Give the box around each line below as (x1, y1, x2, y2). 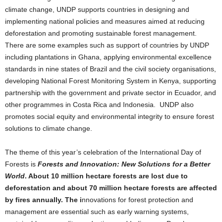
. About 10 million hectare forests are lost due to (25, 172, 188, 180)
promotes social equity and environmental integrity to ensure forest (5, 112, 214, 120)
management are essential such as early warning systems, (5, 208, 189, 216)
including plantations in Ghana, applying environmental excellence (5, 53, 212, 61)
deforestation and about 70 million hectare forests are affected (5, 184, 217, 192)
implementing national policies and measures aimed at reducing (5, 17, 205, 25)
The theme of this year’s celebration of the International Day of (5, 148, 201, 156)
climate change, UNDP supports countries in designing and (5, 5, 189, 13)
